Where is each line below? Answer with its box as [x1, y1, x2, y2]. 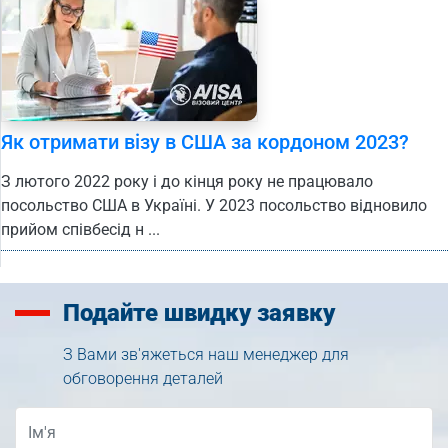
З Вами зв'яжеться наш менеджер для [63, 345, 349, 365]
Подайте [63, 299, 164, 328]
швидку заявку [164, 299, 335, 328]
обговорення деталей [63, 369, 223, 389]
